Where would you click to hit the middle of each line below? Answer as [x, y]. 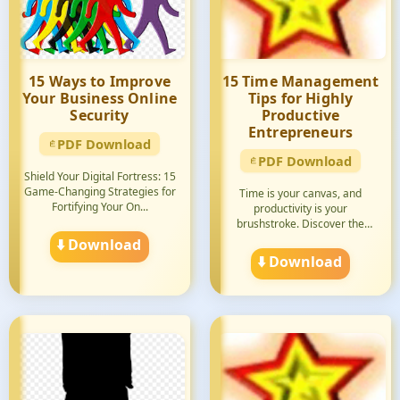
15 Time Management [300, 81]
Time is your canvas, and [300, 193]
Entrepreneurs [300, 132]
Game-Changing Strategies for [100, 192]
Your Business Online [100, 98]
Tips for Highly [300, 98]
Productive [300, 115]
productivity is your [300, 208]
